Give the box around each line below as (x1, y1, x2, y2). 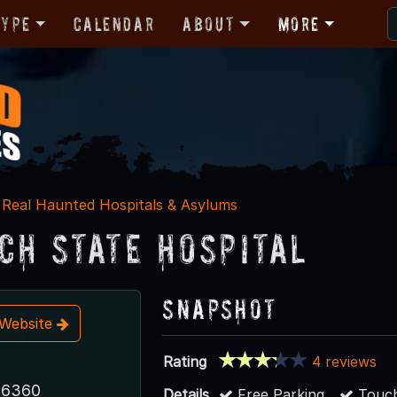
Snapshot (162, 292, 277, 324)
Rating (163, 352, 207, 370)
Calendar (74, 12, 155, 35)
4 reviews (312, 352, 378, 370)
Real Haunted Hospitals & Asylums (2, 195, 237, 214)
